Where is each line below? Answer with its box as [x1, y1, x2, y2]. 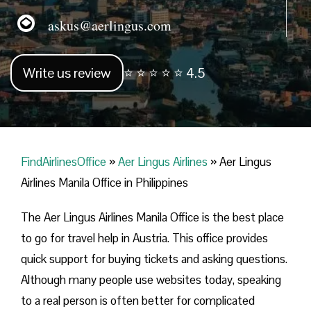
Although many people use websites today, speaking [21, 272, 281, 288]
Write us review [23, 64, 111, 83]
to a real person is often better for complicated [21, 293, 255, 309]
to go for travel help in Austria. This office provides [21, 230, 268, 246]
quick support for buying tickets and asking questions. [21, 251, 287, 267]
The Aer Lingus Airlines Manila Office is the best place [21, 210, 284, 226]
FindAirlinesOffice [21, 154, 106, 170]
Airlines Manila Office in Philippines [21, 175, 188, 191]
